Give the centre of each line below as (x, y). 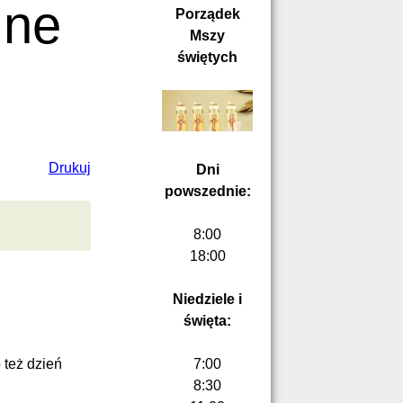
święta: (207, 321)
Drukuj (69, 168)
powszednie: (207, 192)
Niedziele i (207, 300)
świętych (207, 57)
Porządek (207, 14)
